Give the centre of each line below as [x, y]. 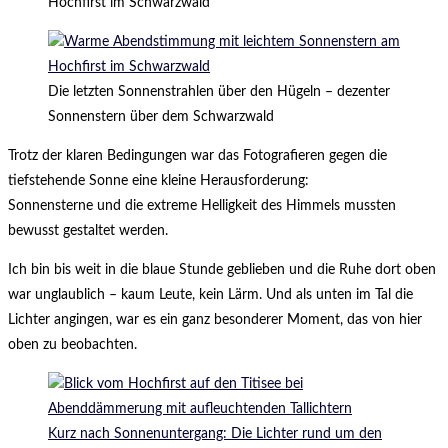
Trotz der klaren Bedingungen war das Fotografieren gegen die [197, 156]
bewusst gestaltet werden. [88, 231]
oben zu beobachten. [72, 345]
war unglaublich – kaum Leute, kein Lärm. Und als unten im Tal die [210, 295]
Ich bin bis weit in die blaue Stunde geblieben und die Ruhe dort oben [222, 270]
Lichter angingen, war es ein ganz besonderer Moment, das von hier [215, 320]
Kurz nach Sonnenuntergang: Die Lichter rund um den [215, 434]
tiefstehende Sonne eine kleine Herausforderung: [158, 181]
